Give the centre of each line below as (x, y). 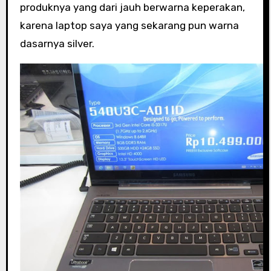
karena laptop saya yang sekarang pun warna (129, 26)
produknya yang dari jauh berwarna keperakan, (132, 8)
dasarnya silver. (57, 44)
